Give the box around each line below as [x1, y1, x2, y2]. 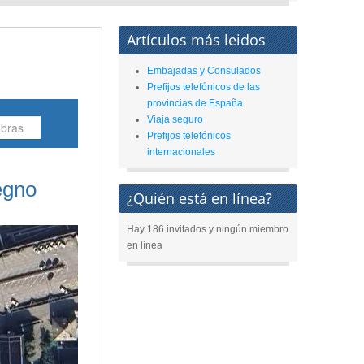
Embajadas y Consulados [147, 65, 261, 76]
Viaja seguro [147, 114, 203, 125]
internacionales [147, 146, 215, 158]
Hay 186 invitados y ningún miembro [127, 223, 288, 235]
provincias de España [147, 97, 243, 109]
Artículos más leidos [127, 30, 266, 50]
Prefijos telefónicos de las [147, 81, 260, 93]
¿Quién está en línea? [127, 188, 272, 208]
